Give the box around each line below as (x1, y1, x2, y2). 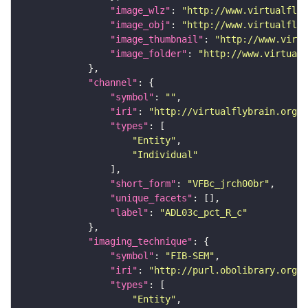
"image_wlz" (110, 5, 170, 16)
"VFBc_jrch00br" (187, 178, 269, 190)
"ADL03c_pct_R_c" (159, 207, 247, 219)
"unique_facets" (110, 192, 192, 204)
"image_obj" (110, 19, 170, 31)
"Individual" (132, 149, 198, 161)
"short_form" (110, 178, 176, 190)
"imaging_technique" (88, 236, 192, 247)
